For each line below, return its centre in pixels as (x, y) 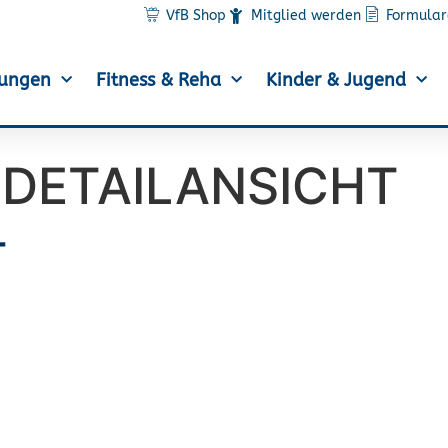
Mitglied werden (306, 15)
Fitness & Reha (158, 80)
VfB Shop (196, 15)
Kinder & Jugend (335, 80)
